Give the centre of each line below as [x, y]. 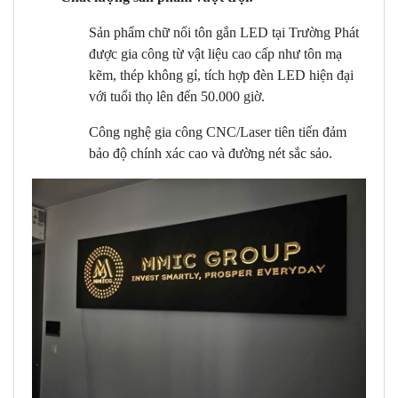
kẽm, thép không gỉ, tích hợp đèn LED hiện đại [221, 76]
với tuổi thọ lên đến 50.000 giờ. [177, 97]
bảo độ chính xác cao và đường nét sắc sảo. [211, 154]
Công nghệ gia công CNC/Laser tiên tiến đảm [218, 132]
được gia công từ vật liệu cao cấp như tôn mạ [215, 54]
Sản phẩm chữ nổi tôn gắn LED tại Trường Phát [224, 33]
